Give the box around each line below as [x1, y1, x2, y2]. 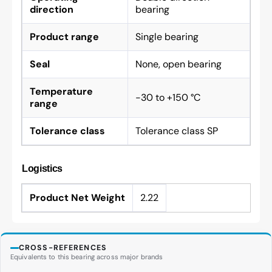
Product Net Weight [30, 191, 125, 204]
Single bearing [135, 30, 199, 43]
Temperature [30, 85, 93, 98]
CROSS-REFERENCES [19, 243, 107, 253]
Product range [30, 30, 99, 43]
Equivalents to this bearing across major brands [10, 253, 163, 261]
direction [30, 3, 73, 16]
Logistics [22, 163, 63, 174]
